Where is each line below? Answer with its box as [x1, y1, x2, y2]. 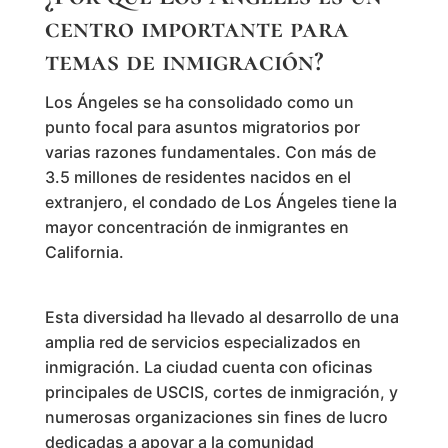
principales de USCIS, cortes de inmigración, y [44, 381, 398, 402]
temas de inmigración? [44, 43, 323, 78]
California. [44, 241, 124, 262]
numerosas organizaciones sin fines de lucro [44, 406, 388, 427]
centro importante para [44, 10, 349, 45]
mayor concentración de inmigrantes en [44, 216, 349, 237]
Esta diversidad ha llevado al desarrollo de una [44, 306, 399, 327]
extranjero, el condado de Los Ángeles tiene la [44, 191, 397, 212]
